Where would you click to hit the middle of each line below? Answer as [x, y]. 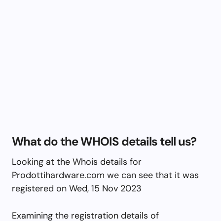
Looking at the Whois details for [77, 162]
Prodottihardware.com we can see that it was [105, 175]
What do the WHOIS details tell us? [104, 141]
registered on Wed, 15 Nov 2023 [77, 188]
